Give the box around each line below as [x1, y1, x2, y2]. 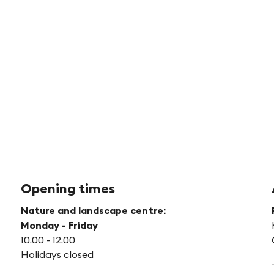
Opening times [20, 179, 115, 197]
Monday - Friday [20, 218, 100, 231]
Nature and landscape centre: [20, 204, 166, 217]
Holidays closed [20, 248, 94, 261]
